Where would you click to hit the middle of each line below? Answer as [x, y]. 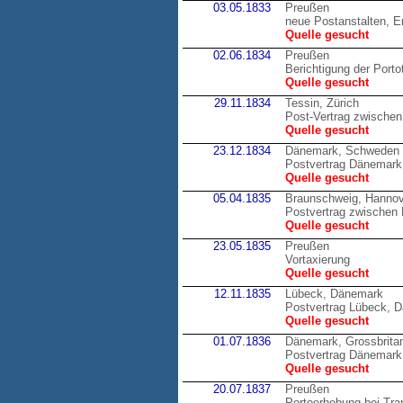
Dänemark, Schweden [342, 151]
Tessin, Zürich [322, 103]
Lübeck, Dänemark [334, 294]
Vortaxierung [318, 260]
